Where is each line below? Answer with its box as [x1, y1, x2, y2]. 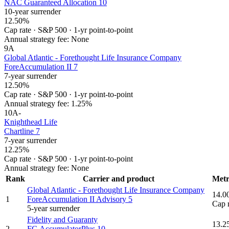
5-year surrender [27, 204, 80, 213]
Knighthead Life [4, 118, 57, 127]
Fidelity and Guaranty [27, 215, 98, 224]
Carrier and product [83, 174, 154, 184]
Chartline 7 [4, 127, 40, 136]
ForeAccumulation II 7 [4, 62, 78, 72]
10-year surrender [4, 7, 61, 16]
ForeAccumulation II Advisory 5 [27, 195, 132, 204]
